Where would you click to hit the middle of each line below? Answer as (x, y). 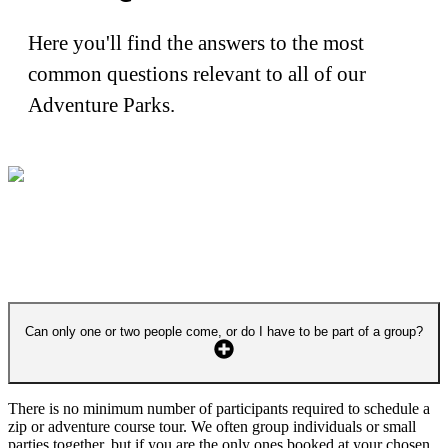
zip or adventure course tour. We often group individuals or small (212, 426)
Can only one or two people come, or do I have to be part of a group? (224, 331)
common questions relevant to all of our (197, 73)
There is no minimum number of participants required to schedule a (219, 408)
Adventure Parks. (101, 104)
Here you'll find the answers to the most (196, 42)
